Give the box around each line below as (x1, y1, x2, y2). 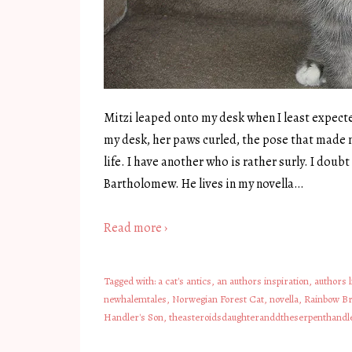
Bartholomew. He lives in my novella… (104, 175, 303, 192)
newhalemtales (104, 292, 167, 306)
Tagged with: (104, 274, 158, 288)
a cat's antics (158, 274, 211, 288)
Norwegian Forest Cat (172, 292, 264, 306)
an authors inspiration (217, 274, 309, 288)
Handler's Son (104, 310, 163, 324)
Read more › (104, 219, 167, 236)
